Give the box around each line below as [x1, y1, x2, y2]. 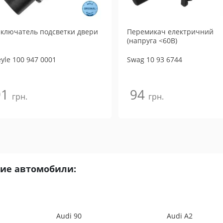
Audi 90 [56, 211, 82, 221]
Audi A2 [167, 211, 193, 221]
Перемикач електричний [126, 27, 214, 36]
